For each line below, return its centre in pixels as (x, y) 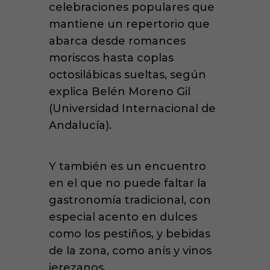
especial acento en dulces (123, 217)
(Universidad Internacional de (132, 108)
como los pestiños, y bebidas (129, 234)
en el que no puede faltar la (127, 184)
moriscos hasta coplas (111, 58)
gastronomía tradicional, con (130, 200)
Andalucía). (80, 125)
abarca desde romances (117, 41)
